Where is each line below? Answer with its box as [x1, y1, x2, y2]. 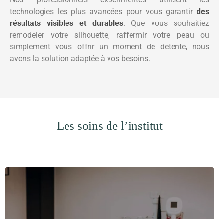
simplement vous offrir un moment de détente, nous [10, 42, 209, 52]
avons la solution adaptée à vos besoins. [10, 54, 150, 64]
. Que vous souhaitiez [123, 19, 209, 28]
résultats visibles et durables [10, 19, 123, 28]
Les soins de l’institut [56, 119, 163, 132]
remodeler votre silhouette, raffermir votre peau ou [10, 30, 209, 40]
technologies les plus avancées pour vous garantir [10, 7, 197, 17]
